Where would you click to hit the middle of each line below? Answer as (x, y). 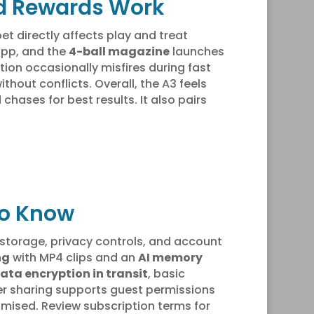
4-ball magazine (119, 51)
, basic (166, 273)
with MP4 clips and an (74, 257)
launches (197, 51)
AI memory (170, 257)
